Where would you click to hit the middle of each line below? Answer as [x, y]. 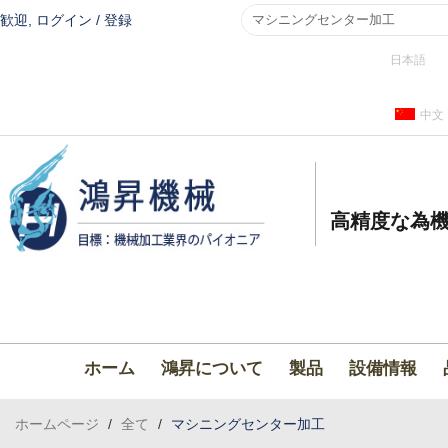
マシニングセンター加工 [248, 424]
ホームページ [57, 424]
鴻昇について [211, 368]
